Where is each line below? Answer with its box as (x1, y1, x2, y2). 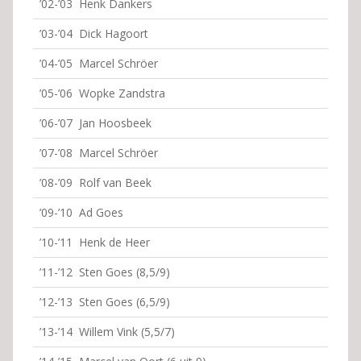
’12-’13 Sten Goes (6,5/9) (39, 294, 170, 309)
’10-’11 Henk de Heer (39, 234, 150, 250)
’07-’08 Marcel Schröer (39, 145, 158, 160)
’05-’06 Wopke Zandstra (39, 85, 165, 101)
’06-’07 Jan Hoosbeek (39, 115, 151, 131)
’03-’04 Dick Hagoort (39, 26, 148, 41)
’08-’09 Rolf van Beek (39, 175, 151, 190)
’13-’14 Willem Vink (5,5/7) (39, 324, 175, 339)
